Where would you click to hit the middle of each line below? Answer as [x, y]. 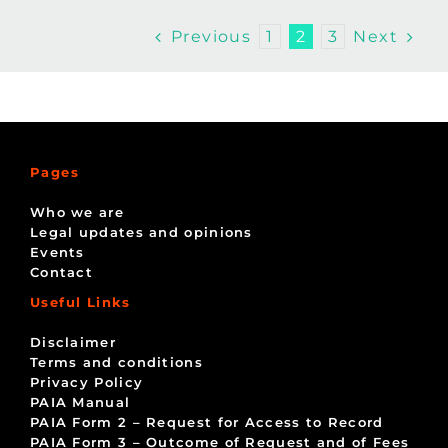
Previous [211, 36]
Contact [61, 271]
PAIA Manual [80, 401]
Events [57, 251]
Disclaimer [72, 341]
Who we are [76, 211]
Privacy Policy [86, 381]
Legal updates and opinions [141, 231]
